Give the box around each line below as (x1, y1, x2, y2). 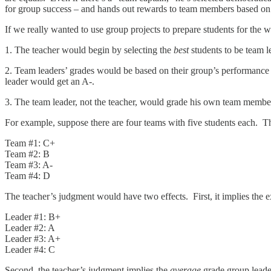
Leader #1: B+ (5, 211, 60, 222)
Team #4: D (5, 170, 50, 181)
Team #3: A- (5, 159, 53, 170)
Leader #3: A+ (5, 233, 60, 244)
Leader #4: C (5, 244, 55, 255)
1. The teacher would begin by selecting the (5, 44, 174, 55)
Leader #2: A (5, 222, 55, 233)
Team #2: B (5, 148, 50, 159)
